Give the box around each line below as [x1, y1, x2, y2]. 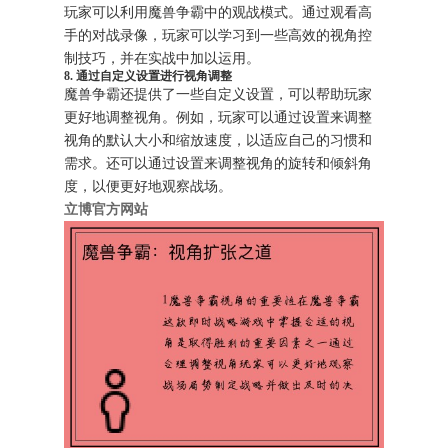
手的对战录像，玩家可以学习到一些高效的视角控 [64, 27, 373, 43]
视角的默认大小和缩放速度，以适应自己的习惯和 [64, 132, 373, 148]
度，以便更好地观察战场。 [64, 178, 233, 194]
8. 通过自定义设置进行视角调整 [64, 68, 233, 83]
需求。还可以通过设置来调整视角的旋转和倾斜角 [64, 155, 373, 171]
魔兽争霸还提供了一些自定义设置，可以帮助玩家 [64, 86, 373, 102]
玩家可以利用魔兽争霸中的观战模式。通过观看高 [64, 4, 373, 20]
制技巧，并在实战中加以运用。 [64, 50, 261, 66]
